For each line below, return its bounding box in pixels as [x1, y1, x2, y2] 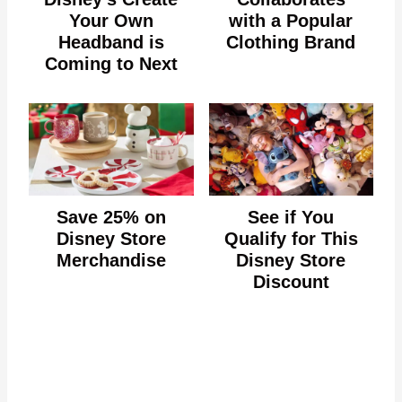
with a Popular [229, 10, 354, 31]
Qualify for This [223, 229, 358, 249]
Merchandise [56, 250, 166, 271]
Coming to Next [44, 53, 178, 74]
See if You [248, 207, 335, 228]
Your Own [68, 10, 153, 31]
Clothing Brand [226, 31, 356, 52]
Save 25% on [56, 207, 166, 228]
